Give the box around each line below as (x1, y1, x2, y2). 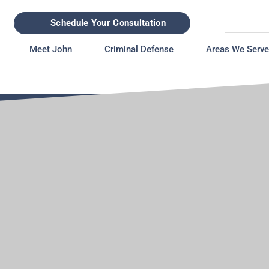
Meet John (29, 44, 72, 55)
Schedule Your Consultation (50, 17, 166, 28)
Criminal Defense (104, 44, 174, 55)
